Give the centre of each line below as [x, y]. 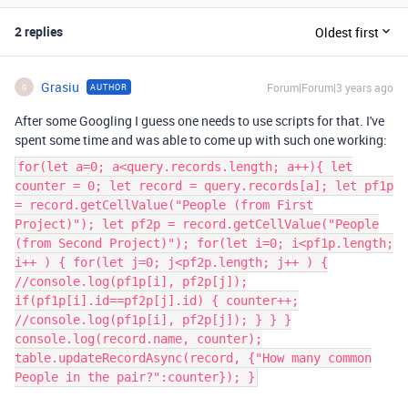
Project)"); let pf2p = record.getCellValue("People [197, 224]
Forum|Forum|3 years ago [330, 87]
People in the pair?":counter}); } [135, 377]
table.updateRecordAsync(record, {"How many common [193, 358]
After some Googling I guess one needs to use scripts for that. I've [199, 121]
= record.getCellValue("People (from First [164, 205]
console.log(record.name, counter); [138, 339]
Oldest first [347, 32]
